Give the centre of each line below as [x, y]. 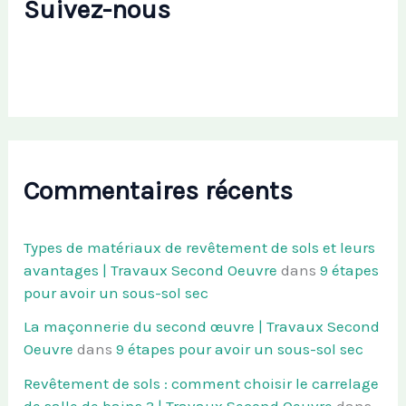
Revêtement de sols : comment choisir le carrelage [202, 384]
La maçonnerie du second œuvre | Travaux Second [202, 327]
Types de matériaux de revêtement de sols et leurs [200, 247]
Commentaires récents [159, 190]
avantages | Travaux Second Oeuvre [151, 270]
